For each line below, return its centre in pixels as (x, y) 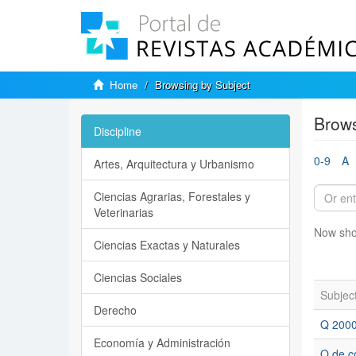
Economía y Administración (162, 342)
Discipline (118, 131)
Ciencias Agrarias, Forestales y (172, 196)
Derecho (115, 310)
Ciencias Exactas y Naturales (167, 245)
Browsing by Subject (203, 85)
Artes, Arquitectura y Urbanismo (174, 164)
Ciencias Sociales (138, 277)
